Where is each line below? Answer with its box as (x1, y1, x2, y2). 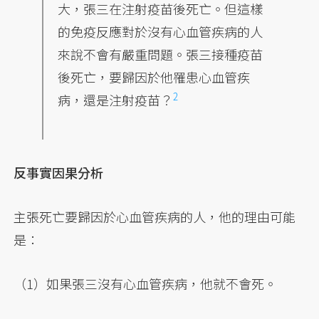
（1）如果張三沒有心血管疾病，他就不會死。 (14, 274, 278, 293)
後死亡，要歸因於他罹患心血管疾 (58, 68, 251, 87)
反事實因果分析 (14, 163, 104, 182)
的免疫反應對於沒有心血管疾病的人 (58, 22, 263, 41)
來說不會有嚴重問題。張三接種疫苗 (58, 45, 263, 64)
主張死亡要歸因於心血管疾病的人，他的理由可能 (14, 207, 296, 226)
